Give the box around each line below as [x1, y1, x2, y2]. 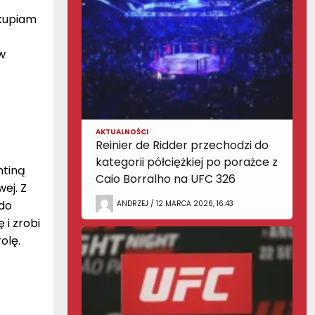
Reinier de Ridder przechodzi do [96, 137, 269, 153]
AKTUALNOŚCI [96, 127, 148, 137]
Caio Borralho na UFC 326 [96, 171, 236, 187]
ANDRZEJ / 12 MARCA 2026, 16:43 [117, 198, 233, 209]
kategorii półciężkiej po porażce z [96, 154, 278, 170]
